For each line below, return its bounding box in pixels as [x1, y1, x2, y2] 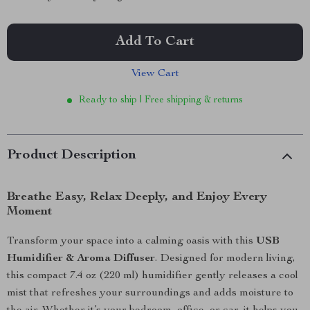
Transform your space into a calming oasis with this [7, 236, 256, 247]
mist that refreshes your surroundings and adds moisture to [7, 288, 293, 299]
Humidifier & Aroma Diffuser [7, 253, 155, 264]
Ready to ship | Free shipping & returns [79, 95, 243, 105]
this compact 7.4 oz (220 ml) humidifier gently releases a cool [7, 271, 298, 282]
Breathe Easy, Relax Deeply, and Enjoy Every [7, 191, 267, 203]
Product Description [7, 149, 136, 163]
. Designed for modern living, [155, 253, 295, 264]
